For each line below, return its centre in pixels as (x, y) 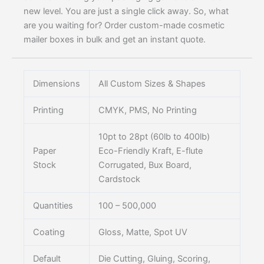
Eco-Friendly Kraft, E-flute (150, 151)
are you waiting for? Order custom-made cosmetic (124, 26)
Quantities (53, 206)
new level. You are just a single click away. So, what (126, 11)
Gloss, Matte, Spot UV (143, 232)
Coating (49, 232)
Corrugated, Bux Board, (145, 165)
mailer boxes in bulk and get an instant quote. (115, 40)
